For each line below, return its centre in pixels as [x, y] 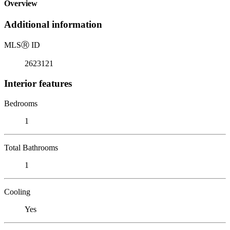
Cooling [17, 191]
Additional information [53, 25]
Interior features [38, 83]
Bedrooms [21, 103]
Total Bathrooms [31, 147]
